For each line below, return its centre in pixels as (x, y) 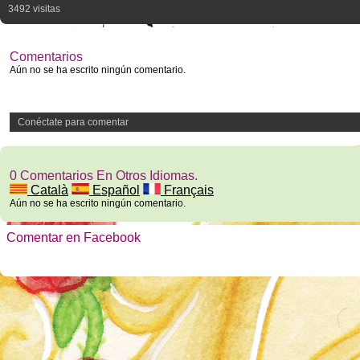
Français (187, 190)
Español (115, 190)
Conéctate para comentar (73, 122)
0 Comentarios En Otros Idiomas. (104, 176)
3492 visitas (34, 9)
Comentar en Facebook (74, 237)
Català (48, 190)
